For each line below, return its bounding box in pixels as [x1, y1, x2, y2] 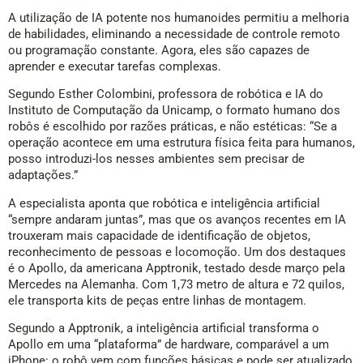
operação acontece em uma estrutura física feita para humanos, [8, 135, 355, 151]
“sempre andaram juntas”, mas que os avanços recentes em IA [8, 211, 346, 227]
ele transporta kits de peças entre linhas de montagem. [8, 293, 306, 308]
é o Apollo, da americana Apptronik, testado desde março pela [8, 260, 345, 275]
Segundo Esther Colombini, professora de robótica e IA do [8, 87, 323, 102]
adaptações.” [8, 168, 78, 183]
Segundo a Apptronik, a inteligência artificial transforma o [8, 321, 319, 336]
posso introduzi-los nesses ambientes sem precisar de [8, 152, 305, 167]
